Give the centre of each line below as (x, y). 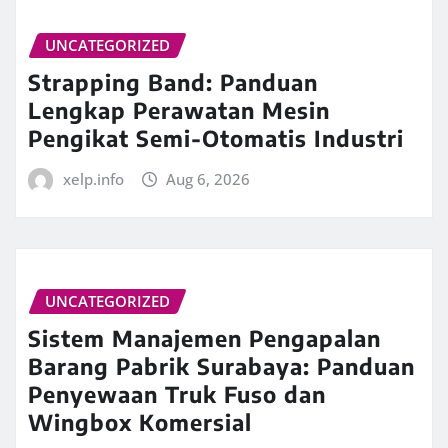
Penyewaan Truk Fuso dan (177, 393)
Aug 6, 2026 (208, 178)
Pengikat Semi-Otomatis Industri (216, 137)
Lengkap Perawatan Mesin (179, 109)
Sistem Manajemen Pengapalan (204, 337)
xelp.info (93, 178)
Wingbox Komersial (140, 421)
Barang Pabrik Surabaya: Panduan (221, 365)
